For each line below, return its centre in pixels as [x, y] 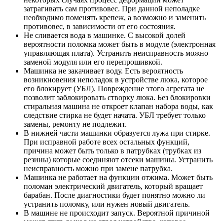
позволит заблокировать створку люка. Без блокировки [117, 97]
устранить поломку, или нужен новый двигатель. [107, 204]
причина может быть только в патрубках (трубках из [112, 150]
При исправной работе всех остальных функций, [107, 142]
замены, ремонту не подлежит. [75, 124]
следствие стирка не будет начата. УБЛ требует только [115, 115]
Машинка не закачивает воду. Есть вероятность [103, 71]
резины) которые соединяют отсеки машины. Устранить [118, 159]
